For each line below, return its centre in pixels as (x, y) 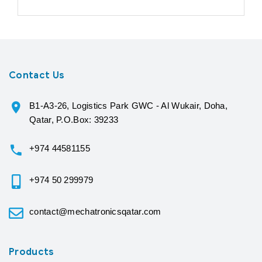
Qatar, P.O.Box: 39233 (74, 119)
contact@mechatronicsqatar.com (95, 211)
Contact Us (37, 75)
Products (32, 252)
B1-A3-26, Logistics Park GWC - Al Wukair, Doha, (129, 105)
